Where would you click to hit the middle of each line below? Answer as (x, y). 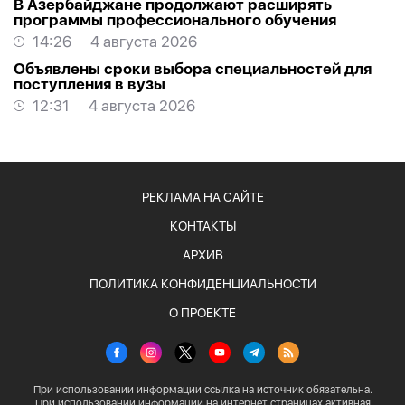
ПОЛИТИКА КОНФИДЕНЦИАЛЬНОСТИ (202, 284)
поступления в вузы (89, 85)
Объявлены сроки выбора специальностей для (193, 69)
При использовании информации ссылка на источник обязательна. (202, 390)
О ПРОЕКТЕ (202, 313)
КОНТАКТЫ (202, 226)
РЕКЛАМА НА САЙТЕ (202, 198)
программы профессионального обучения (175, 20)
